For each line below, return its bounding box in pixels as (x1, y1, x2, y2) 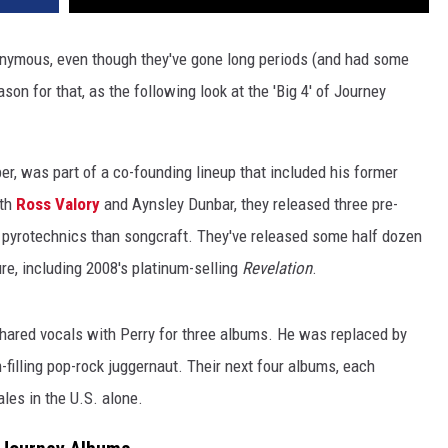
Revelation (242, 258, 312, 279)
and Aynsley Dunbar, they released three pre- (100, 194, 398, 215)
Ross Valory (16, 194, 100, 215)
